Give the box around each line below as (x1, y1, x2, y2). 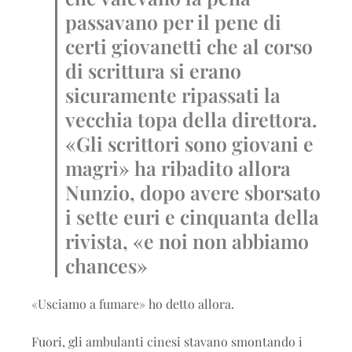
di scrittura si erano (65, 57, 241, 83)
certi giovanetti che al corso (65, 33, 313, 59)
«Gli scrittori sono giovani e (65, 130, 313, 156)
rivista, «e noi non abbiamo (65, 228, 309, 254)
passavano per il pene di (65, 9, 281, 35)
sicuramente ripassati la (65, 82, 280, 108)
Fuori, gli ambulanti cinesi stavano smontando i (31, 333, 302, 350)
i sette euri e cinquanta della (65, 203, 319, 229)
